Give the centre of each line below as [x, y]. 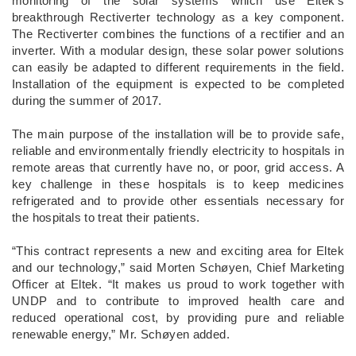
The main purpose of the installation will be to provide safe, [178, 133]
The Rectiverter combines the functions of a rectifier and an [178, 33]
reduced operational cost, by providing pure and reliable [178, 317]
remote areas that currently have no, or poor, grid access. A [178, 167]
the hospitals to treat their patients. [106, 217]
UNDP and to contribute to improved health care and [178, 300]
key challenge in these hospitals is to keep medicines [178, 184]
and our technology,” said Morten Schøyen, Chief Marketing [178, 267]
